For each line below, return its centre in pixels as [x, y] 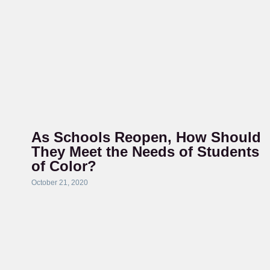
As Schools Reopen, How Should [146, 137]
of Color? [64, 166]
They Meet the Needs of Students [145, 152]
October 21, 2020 [59, 183]
